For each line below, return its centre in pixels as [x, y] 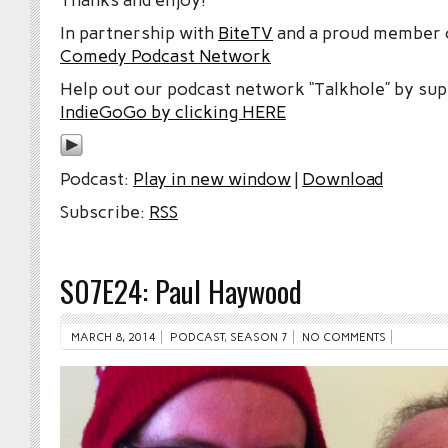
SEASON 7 [259, 337]
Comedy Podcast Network [165, 56]
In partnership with [139, 33]
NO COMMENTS [344, 337]
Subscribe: [104, 212]
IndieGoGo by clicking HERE [173, 112]
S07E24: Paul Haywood [181, 291]
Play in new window [212, 179]
